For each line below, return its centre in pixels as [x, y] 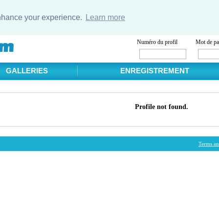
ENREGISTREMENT [155, 71]
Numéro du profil [157, 42]
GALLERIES [27, 71]
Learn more [105, 17]
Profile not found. [162, 107]
